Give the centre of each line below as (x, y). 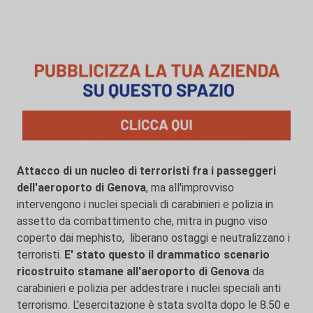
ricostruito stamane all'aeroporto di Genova (133, 271)
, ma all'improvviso (190, 188)
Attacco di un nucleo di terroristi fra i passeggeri (146, 171)
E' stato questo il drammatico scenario (167, 255)
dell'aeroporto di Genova (81, 188)
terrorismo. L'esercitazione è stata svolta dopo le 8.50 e (153, 305)
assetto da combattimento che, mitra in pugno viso (142, 221)
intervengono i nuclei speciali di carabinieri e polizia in (145, 204)
